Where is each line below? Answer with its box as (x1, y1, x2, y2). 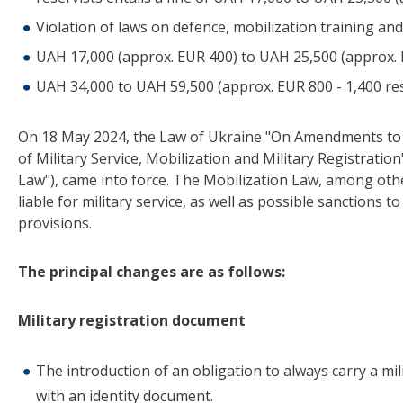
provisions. (18, 213, 92, 234)
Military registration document (18, 310, 246, 331)
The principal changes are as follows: (18, 262, 285, 282)
